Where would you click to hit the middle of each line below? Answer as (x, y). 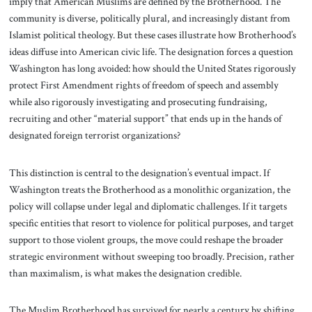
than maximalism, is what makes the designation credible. (125, 273)
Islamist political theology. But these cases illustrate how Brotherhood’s (152, 34)
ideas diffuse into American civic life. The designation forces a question (151, 51)
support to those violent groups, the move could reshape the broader (146, 239)
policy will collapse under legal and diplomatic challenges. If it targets (148, 206)
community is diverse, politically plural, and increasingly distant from (149, 18)
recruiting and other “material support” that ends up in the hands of (145, 118)
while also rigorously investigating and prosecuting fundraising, (138, 101)
